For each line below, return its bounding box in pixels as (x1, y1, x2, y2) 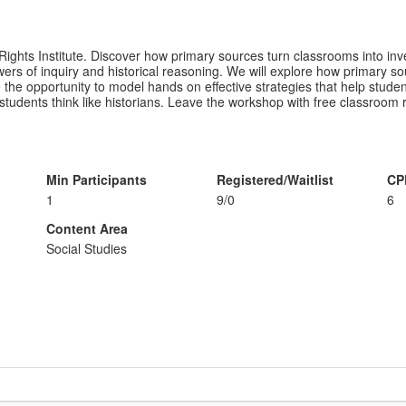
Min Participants (45, 170, 147, 188)
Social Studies (45, 239, 127, 257)
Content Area (45, 219, 128, 237)
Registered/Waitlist (216, 170, 333, 188)
